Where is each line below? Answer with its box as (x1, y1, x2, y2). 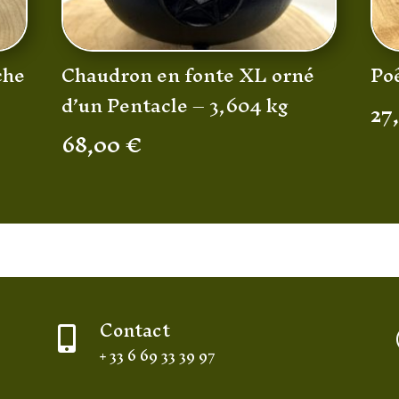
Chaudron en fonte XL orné (61, 53, 314, 97)
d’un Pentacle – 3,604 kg (61, 83, 289, 127)
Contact (99, 308, 170, 351)
